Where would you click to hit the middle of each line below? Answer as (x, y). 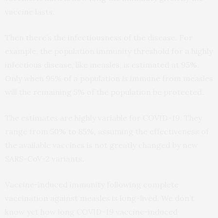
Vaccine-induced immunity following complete (92, 184)
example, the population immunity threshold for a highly (109, 51)
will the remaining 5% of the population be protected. (104, 92)
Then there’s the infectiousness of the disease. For (99, 37)
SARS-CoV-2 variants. (45, 158)
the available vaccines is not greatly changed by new (101, 145)
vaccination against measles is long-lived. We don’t (100, 198)
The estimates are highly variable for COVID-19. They (103, 118)
